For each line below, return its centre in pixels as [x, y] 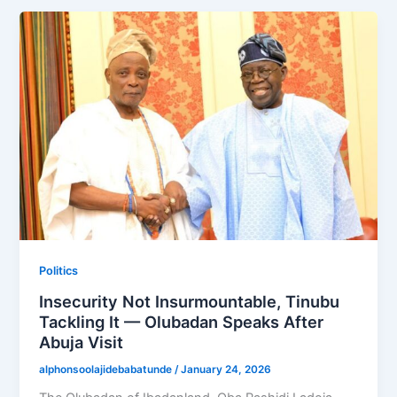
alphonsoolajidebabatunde [107, 369]
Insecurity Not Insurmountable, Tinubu [190, 301]
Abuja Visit [82, 342]
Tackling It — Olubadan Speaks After [182, 321]
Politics [59, 271]
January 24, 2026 [226, 369]
